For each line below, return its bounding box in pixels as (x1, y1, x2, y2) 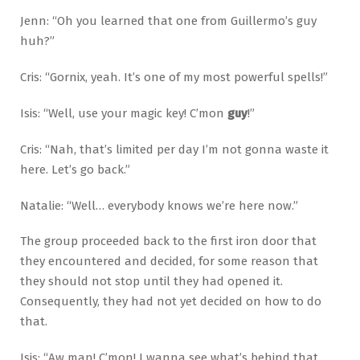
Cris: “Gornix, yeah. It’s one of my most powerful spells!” (20, 69, 328, 84)
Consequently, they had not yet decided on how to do (20, 294, 321, 309)
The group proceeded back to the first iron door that (20, 234, 317, 249)
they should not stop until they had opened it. (20, 274, 283, 289)
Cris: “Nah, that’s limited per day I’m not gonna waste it (20, 141, 329, 157)
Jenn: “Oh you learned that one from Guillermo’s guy (20, 13, 317, 28)
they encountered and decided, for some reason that (20, 254, 318, 269)
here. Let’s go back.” (20, 162, 130, 177)
